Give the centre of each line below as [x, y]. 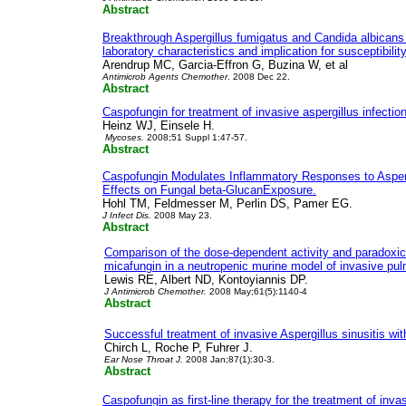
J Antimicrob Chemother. [157, 291]
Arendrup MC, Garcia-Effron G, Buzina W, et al [225, 65]
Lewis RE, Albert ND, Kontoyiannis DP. [206, 280]
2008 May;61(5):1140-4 [258, 291]
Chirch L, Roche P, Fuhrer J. [179, 348]
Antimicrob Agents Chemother [165, 77]
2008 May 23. [183, 215]
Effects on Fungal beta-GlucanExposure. [209, 190]
